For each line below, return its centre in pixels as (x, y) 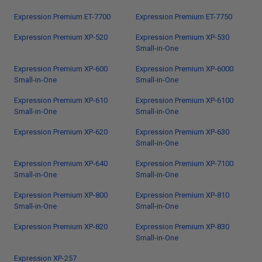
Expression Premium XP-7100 (185, 163)
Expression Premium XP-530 (182, 37)
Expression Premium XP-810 (182, 195)
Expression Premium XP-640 (61, 163)
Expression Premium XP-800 (61, 195)
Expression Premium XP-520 (61, 37)
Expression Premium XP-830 (182, 227)
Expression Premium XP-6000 (185, 69)
